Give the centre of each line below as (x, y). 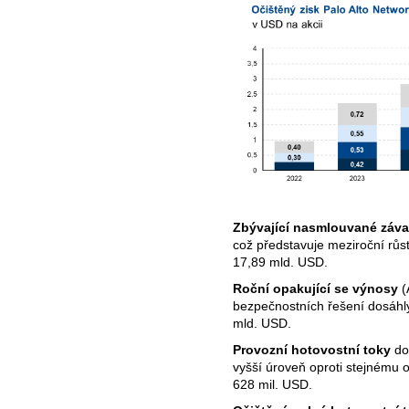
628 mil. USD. (273, 384)
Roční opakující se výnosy (315, 289)
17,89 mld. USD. (280, 262)
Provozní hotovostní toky (312, 349)
